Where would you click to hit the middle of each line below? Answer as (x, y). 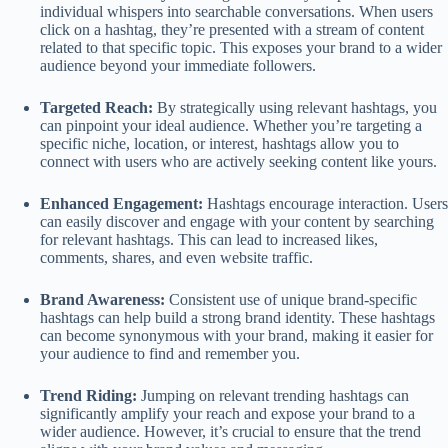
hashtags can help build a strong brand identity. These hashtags (237, 317)
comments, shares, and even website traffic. (176, 257)
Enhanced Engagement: (121, 203)
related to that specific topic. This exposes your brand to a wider (241, 47)
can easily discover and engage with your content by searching (237, 221)
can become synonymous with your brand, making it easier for (236, 335)
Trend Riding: (88, 395)
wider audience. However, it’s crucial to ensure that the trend (230, 431)
